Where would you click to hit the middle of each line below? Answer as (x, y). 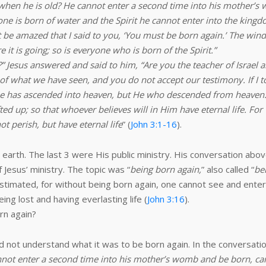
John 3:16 (166, 199)
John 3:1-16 (154, 124)
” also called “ (228, 169)
